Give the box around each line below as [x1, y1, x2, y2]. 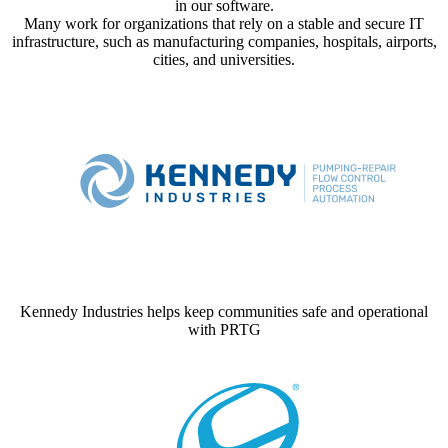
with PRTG [187, 320, 261, 338]
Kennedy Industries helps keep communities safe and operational [20, 302, 428, 320]
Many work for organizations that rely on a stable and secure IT [24, 14, 424, 32]
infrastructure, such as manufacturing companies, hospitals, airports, [11, 32, 437, 50]
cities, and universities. [153, 50, 295, 68]
